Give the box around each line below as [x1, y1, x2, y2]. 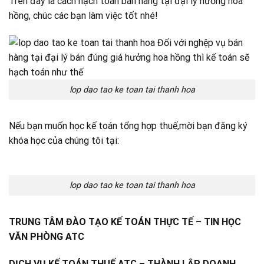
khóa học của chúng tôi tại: [9, 135, 119, 147]
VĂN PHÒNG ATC [9, 230, 84, 242]
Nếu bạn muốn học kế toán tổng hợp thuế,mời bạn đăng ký [9, 120, 247, 132]
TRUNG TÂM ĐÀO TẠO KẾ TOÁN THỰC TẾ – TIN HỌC [9, 216, 241, 227]
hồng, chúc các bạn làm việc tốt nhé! [9, 10, 158, 22]
